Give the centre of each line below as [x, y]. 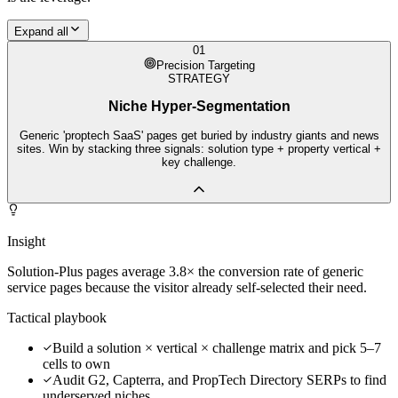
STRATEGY [199, 78]
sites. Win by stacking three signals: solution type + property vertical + [199, 148]
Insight [26, 242]
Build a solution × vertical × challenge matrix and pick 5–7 [217, 348]
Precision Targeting [205, 65]
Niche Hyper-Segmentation [199, 107]
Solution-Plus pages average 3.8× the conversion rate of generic [185, 272]
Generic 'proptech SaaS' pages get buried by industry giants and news [199, 135]
